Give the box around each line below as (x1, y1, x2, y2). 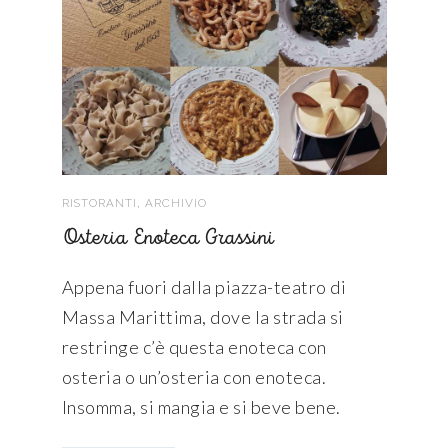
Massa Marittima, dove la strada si (61, 306, 344, 329)
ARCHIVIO (144, 195, 207, 210)
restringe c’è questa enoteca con (61, 336, 327, 359)
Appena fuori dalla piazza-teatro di (61, 276, 346, 299)
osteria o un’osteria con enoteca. (61, 366, 326, 389)
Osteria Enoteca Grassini (61, 226, 274, 250)
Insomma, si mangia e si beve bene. (61, 396, 341, 419)
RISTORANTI (61, 195, 137, 210)
